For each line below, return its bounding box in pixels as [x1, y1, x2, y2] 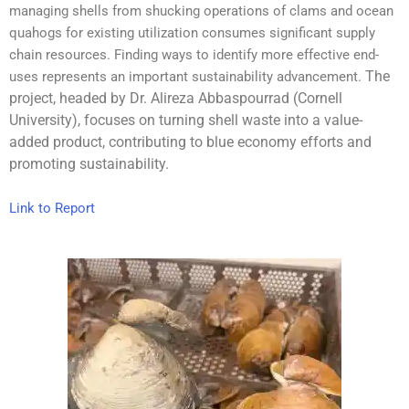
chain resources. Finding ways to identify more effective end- [9, 47, 379, 64]
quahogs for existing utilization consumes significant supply [9, 25, 375, 42]
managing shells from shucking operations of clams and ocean [9, 3, 393, 20]
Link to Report [9, 199, 95, 216]
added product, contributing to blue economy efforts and [9, 133, 372, 152]
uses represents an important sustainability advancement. [9, 68, 365, 86]
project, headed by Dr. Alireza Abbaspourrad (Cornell [9, 89, 342, 108]
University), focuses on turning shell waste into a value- [9, 111, 362, 130]
